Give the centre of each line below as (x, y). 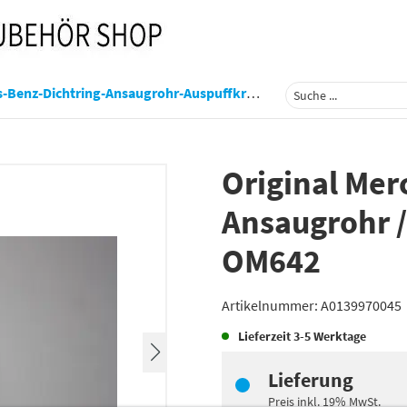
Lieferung (311, 380)
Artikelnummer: (271, 305)
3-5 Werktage (330, 336)
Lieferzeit (266, 336)
